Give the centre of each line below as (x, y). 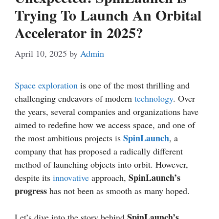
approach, (109, 178)
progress (31, 191)
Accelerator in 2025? (79, 33)
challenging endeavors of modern (75, 99)
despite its (34, 178)
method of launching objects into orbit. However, (101, 164)
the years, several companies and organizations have (107, 112)
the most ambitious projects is (69, 138)
